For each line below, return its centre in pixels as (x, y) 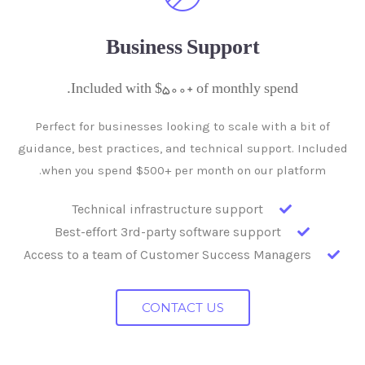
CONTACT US (182, 307)
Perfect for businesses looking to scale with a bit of (182, 126)
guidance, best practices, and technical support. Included (182, 148)
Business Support (182, 49)
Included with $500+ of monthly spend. (185, 90)
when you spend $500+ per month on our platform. (184, 170)
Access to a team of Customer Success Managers (168, 254)
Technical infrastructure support (168, 209)
